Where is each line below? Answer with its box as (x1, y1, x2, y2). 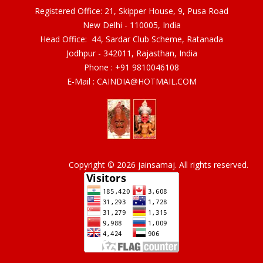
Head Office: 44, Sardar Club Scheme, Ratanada (40, 33, 223, 45)
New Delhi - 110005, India (82, 19, 181, 31)
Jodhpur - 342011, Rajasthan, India (66, 48, 197, 59)
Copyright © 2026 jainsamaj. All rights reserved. (69, 159, 248, 171)
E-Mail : (66, 76, 97, 87)
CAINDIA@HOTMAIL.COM (96, 76, 197, 87)
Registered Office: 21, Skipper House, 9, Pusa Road (35, 5, 228, 17)
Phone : (84, 62, 115, 73)
